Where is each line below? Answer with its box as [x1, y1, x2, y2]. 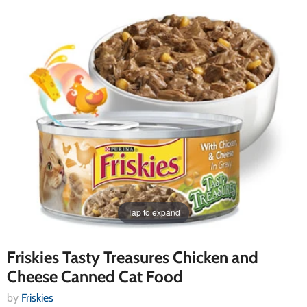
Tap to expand [127, 206, 180, 219]
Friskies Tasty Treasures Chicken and [7, 247, 258, 267]
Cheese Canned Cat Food [7, 266, 183, 286]
